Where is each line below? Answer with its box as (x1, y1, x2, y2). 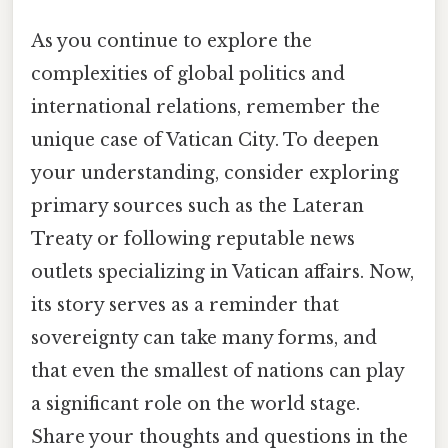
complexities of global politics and (31, 63, 345, 86)
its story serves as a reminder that (31, 294, 339, 317)
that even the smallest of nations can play (31, 360, 404, 383)
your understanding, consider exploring (31, 162, 399, 185)
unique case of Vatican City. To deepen (31, 129, 379, 152)
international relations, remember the (31, 96, 380, 119)
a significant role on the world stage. (31, 393, 360, 416)
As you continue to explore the (31, 30, 312, 53)
